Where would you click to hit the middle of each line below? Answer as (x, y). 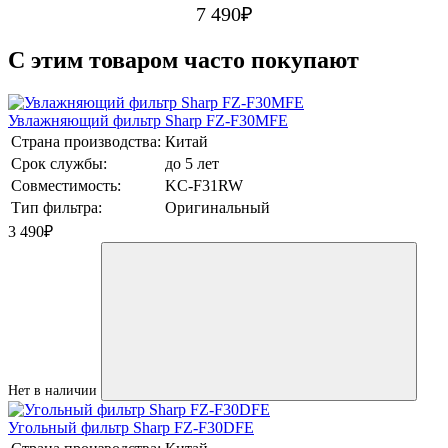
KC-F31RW (204, 186)
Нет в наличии (52, 391)
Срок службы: (59, 164)
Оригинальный (217, 208)
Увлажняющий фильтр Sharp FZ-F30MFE (148, 121)
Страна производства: (86, 142)
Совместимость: (66, 186)
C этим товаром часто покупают (183, 60)
